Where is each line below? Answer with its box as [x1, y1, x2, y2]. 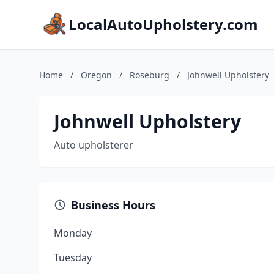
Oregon [81, 69, 112, 81]
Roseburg [130, 69, 169, 81]
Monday [54, 226, 92, 240]
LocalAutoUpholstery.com [68, 14, 258, 34]
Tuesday [54, 251, 92, 264]
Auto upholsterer [54, 138, 133, 152]
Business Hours [71, 198, 155, 212]
